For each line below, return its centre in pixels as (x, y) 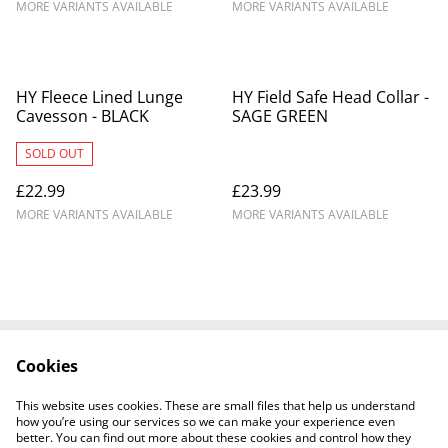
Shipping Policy (224, 415)
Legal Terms (306, 377)
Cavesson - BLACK (82, 116)
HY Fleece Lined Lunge (99, 97)
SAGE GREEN (280, 116)
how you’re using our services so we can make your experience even (205, 421)
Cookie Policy (306, 396)
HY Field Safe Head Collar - (330, 97)
